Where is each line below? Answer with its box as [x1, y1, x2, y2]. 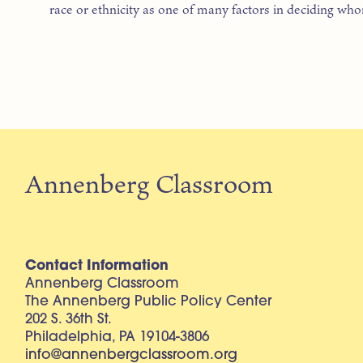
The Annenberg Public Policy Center [25, 294, 272, 309]
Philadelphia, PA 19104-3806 [25, 330, 210, 344]
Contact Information [25, 258, 169, 273]
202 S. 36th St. [25, 312, 113, 327]
